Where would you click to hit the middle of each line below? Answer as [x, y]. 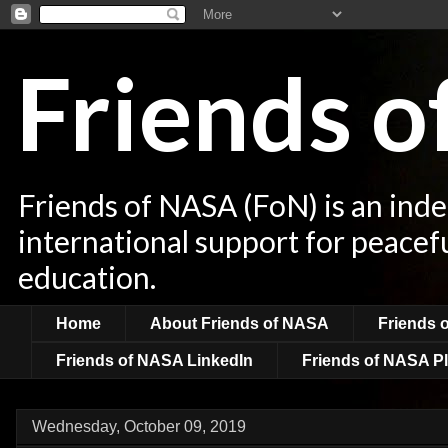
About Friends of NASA [239, 323]
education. [87, 277]
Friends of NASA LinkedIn [154, 360]
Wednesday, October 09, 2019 [139, 427]
